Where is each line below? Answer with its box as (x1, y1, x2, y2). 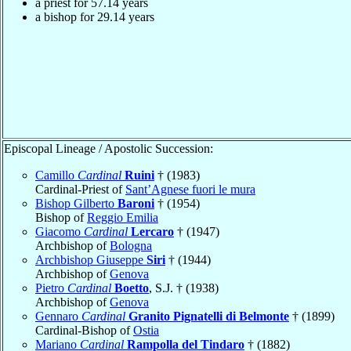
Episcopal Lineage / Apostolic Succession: (4, 141, 213, 155)
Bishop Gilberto (35, 196, 118, 210)
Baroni (118, 196, 154, 210)
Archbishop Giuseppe (35, 252, 147, 266)
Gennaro (35, 309, 81, 323)
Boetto (114, 280, 149, 295)
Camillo (35, 168, 78, 182)
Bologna (110, 238, 152, 252)
